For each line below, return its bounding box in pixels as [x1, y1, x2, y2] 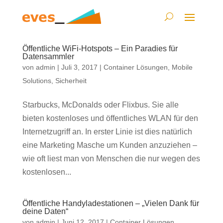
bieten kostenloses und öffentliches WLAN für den [22, 114, 198, 122]
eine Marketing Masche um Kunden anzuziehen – [22, 141, 197, 149]
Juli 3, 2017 [61, 63, 98, 71]
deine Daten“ [22, 207, 68, 216]
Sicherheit [55, 77, 87, 85]
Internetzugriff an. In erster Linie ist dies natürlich [22, 127, 192, 136]
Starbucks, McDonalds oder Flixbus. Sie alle [22, 101, 179, 109]
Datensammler [22, 52, 74, 61]
